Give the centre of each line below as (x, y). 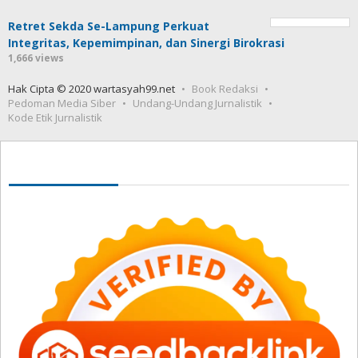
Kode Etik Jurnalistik (55, 118)
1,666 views (36, 58)
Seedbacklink (64, 165)
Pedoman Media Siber (62, 103)
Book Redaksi (225, 89)
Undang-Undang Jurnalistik (197, 103)
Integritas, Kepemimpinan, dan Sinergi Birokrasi (146, 43)
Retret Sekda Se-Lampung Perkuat (109, 26)
